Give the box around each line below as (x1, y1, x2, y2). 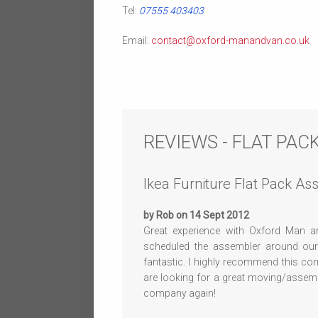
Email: (122, 35, 151, 46)
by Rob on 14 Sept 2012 (143, 209, 249, 221)
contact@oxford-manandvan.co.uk (151, 35, 309, 46)
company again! (143, 287, 216, 299)
